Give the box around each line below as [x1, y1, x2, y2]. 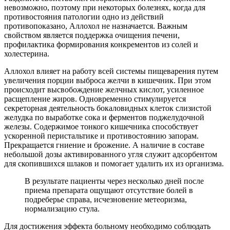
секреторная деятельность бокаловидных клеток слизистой [4, 103, 212, 112]
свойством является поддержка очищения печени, [4, 30, 180, 40]
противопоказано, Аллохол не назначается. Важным [4, 21, 187, 30]
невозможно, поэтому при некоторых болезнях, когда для [4, 3, 205, 12]
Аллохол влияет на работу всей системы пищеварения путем [4, 66, 218, 75]
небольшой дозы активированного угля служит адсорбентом [4, 149, 217, 159]
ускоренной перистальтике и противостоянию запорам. [4, 131, 199, 140]
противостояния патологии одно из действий [4, 12, 164, 21]
